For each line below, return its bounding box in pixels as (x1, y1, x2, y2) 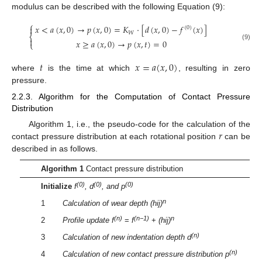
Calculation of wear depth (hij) (62, 198, 163, 208)
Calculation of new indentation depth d (62, 232, 191, 242)
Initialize (40, 181, 72, 191)
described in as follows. (12, 144, 98, 154)
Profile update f (62, 215, 114, 225)
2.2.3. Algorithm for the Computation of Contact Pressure (12, 92, 250, 102)
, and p (101, 181, 125, 191)
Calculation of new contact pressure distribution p (62, 249, 229, 258)
